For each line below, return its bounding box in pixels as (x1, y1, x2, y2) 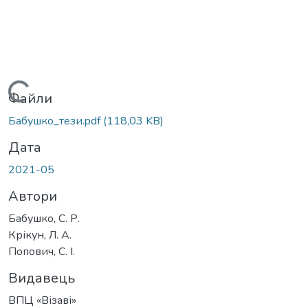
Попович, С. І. (8, 244, 75, 260)
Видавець (8, 269, 75, 288)
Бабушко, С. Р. (8, 211, 80, 227)
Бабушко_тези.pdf (8, 113, 103, 129)
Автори (8, 187, 57, 206)
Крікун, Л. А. (8, 228, 71, 243)
